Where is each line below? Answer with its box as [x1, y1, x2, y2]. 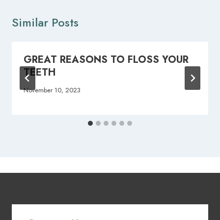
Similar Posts [12, 13, 79, 31]
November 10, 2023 [24, 85, 81, 95]
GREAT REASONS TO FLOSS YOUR [24, 52, 189, 67]
